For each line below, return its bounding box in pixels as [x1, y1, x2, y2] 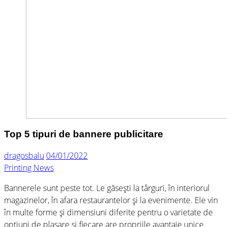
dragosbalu [4, 150, 44, 162]
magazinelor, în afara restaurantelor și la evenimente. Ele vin [4, 195, 218, 206]
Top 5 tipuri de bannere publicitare [4, 128, 163, 139]
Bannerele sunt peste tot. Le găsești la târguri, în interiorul [4, 182, 210, 194]
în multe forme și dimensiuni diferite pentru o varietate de [4, 207, 213, 218]
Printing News [4, 162, 54, 174]
